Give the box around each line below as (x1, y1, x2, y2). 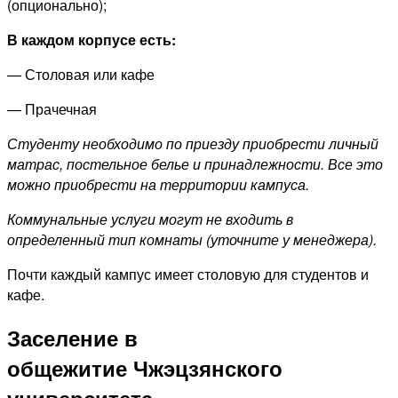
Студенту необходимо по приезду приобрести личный (7, 133, 378, 155)
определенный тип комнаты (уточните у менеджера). (7, 229, 377, 251)
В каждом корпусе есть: (7, 29, 176, 51)
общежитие (7, 353, 133, 384)
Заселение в (7, 322, 138, 354)
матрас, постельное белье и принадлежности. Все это (7, 154, 383, 175)
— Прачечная (7, 99, 97, 120)
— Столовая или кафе (7, 64, 155, 85)
